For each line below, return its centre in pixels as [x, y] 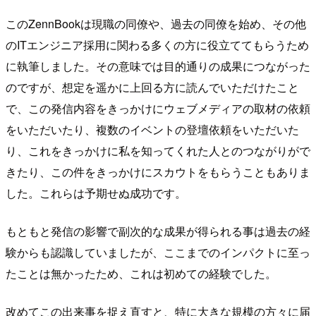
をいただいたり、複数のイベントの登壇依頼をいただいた [152, 130]
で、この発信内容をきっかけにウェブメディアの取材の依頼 [158, 109]
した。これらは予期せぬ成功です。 [96, 193]
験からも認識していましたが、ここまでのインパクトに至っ [158, 253]
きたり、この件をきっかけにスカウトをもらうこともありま [158, 172]
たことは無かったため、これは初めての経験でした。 [141, 274]
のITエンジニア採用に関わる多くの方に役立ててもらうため [157, 45]
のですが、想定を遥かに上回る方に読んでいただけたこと [152, 87]
